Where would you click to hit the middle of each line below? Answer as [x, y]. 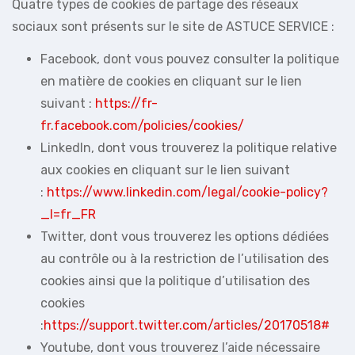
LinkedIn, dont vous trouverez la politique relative [189, 147]
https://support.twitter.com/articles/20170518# [187, 325]
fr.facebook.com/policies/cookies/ [142, 125]
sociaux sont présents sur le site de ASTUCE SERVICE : [173, 26]
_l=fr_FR [68, 214]
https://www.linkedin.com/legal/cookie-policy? [187, 192]
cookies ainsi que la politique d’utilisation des [175, 281]
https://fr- [126, 103]
